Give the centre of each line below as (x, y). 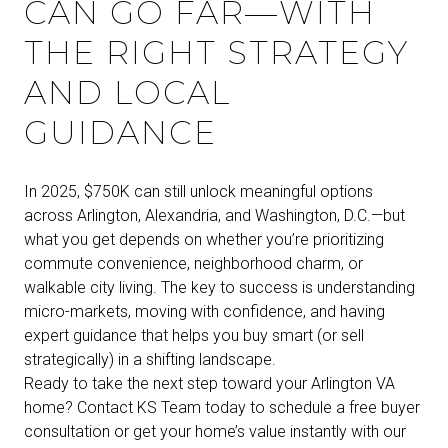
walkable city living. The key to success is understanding (219, 288)
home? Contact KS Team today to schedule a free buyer (222, 408)
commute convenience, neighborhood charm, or (193, 264)
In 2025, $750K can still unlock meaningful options (198, 192)
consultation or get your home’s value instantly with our (215, 432)
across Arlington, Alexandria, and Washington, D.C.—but (214, 216)
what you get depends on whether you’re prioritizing (204, 240)
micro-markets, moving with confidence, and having (204, 312)
